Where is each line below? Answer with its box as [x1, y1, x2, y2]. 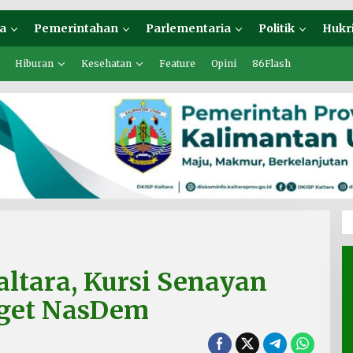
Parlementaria [146, 21, 231, 35]
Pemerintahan [34, 21, 118, 35]
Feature [159, 58, 195, 69]
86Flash [252, 58, 291, 69]
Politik [258, 21, 295, 35]
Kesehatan [81, 58, 132, 69]
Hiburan [15, 58, 54, 69]
